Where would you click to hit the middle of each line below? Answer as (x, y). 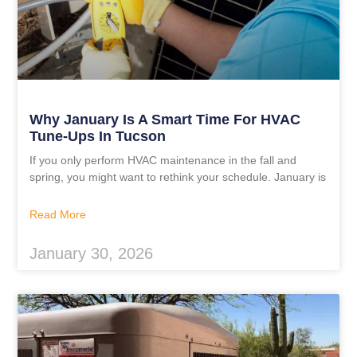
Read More (58, 214)
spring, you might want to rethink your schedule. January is (178, 177)
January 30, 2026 (92, 253)
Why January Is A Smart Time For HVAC (165, 119)
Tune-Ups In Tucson (98, 136)
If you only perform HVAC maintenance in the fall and (163, 160)
